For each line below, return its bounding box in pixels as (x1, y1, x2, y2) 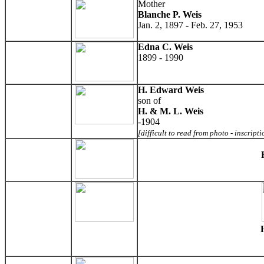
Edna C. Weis (138, 41, 193, 52)
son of (138, 95, 161, 105)
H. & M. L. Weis (138, 105, 203, 116)
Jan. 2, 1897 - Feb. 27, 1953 (138, 19, 243, 30)
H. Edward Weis (138, 84, 204, 95)
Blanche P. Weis (138, 9, 202, 19)
